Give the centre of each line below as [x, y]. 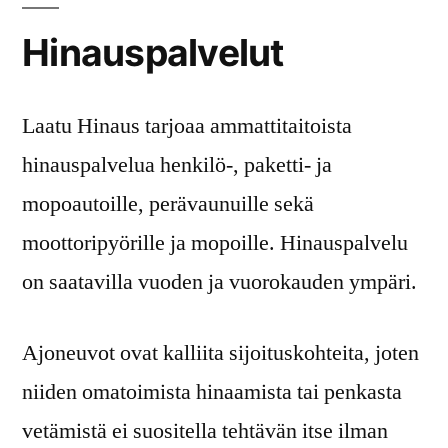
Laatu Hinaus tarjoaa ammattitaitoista [187, 125]
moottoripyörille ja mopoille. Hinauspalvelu [215, 242]
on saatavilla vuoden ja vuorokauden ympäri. [219, 281]
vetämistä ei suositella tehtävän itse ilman [205, 430]
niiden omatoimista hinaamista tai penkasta [212, 391]
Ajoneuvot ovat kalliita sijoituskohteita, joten [220, 352]
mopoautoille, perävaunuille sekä [168, 203]
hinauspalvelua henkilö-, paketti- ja [177, 164]
